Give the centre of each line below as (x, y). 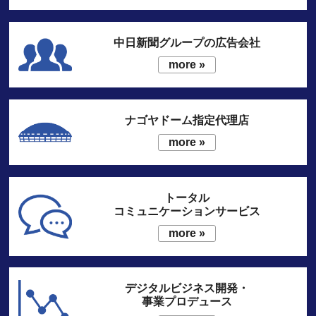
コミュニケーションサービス (187, 211)
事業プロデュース (187, 302)
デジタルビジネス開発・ (187, 288)
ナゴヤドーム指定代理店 (187, 120)
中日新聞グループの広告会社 (187, 42)
